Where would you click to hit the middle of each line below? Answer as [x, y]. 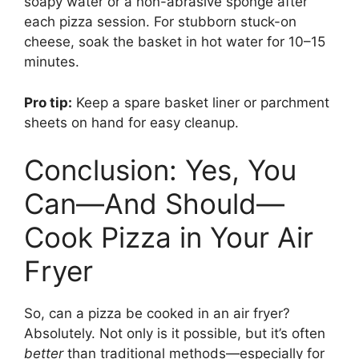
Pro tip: [48, 102]
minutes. [52, 62]
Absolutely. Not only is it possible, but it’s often [175, 334]
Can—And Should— [154, 204]
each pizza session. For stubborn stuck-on [160, 22]
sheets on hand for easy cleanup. [131, 122]
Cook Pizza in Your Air [169, 238]
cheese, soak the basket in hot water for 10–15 [175, 42]
